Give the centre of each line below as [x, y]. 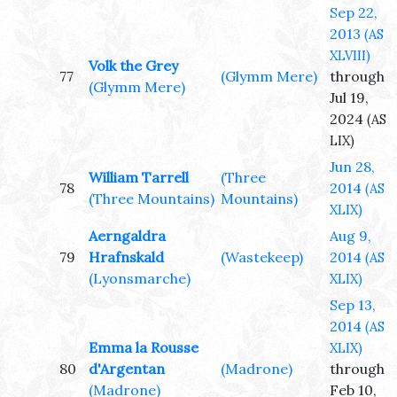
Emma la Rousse [144, 348]
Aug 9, [350, 236]
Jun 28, [352, 167]
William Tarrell [139, 178]
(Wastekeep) [262, 257]
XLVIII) [350, 56]
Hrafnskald [126, 257]
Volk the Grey [133, 66]
